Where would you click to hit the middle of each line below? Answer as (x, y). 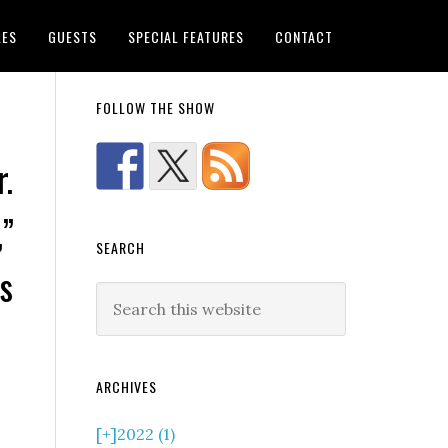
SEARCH (120, 247)
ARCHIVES (126, 386)
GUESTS (72, 36)
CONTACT (304, 36)
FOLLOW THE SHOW (155, 107)
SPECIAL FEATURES (186, 36)
